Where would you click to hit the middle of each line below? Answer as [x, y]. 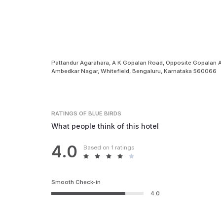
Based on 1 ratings [109, 147]
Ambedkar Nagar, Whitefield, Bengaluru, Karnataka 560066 [134, 71]
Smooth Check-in [76, 182]
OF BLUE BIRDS [100, 114]
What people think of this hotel [105, 126]
